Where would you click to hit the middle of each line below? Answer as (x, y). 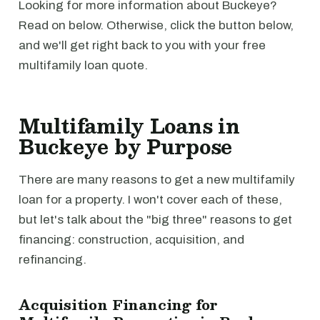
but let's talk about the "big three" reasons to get (155, 220)
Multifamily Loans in (129, 126)
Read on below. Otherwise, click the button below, (156, 25)
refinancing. (52, 260)
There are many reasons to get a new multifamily (157, 180)
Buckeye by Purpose (126, 146)
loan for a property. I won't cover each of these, (150, 200)
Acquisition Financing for (119, 304)
